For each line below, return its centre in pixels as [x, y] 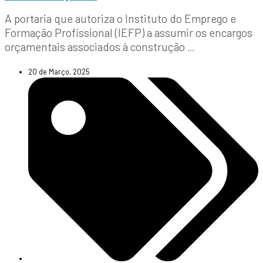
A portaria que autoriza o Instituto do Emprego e [120, 18]
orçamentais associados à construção [96, 46]
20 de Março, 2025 [59, 71]
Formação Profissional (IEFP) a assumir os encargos [129, 32]
